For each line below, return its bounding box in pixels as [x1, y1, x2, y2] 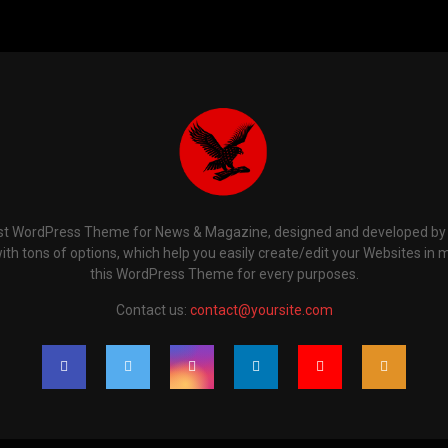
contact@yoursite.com [189, 302, 333, 319]
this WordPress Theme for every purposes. [89, 266, 359, 283]
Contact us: [115, 302, 190, 319]
